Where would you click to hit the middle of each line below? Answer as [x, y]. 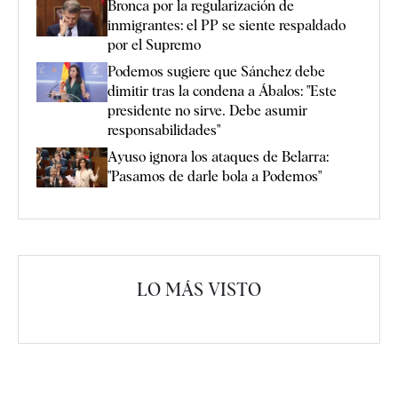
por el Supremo [154, 45]
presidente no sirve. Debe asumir [207, 111]
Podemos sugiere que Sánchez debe [216, 72]
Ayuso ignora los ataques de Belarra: [218, 157]
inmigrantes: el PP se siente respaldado [227, 26]
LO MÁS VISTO [199, 290]
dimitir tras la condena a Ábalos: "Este [222, 92]
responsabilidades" [164, 131]
